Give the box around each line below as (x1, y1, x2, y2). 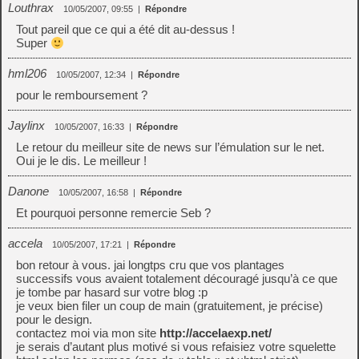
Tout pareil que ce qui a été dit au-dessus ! (16, 22, 235, 36)
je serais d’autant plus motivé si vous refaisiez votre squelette (16, 340, 336, 353)
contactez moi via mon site (16, 326, 159, 340)
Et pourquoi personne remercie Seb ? (16, 206, 211, 220)
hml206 (8, 67, 46, 80)
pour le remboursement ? (16, 88, 147, 102)
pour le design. (16, 313, 92, 326)
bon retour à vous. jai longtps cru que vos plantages (16, 258, 284, 272)
